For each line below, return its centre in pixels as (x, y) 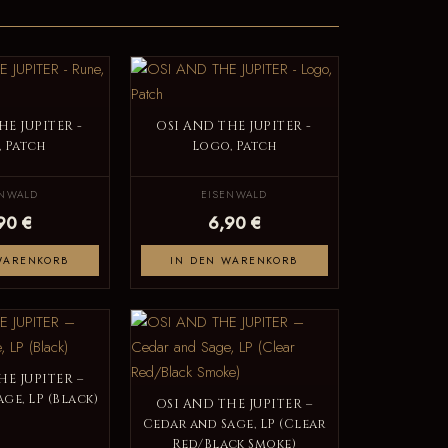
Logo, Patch (234, 146)
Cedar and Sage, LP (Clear (234, 425)
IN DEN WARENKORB (234, 261)
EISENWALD (234, 195)
